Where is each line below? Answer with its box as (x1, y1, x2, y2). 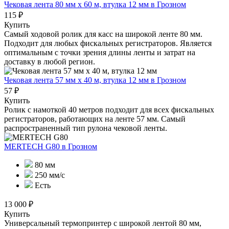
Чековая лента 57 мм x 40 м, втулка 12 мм (4, 75, 151, 84)
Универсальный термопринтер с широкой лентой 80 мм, (4, 218, 201, 227)
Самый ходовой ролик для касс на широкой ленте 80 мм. (4, 29, 202, 38)
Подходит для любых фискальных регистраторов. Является (4, 38, 212, 48)
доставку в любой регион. (4, 57, 95, 66)
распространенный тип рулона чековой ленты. (4, 123, 167, 132)
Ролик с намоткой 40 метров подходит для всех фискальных (4, 105, 214, 114)
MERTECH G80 (4, 142, 62, 151)
